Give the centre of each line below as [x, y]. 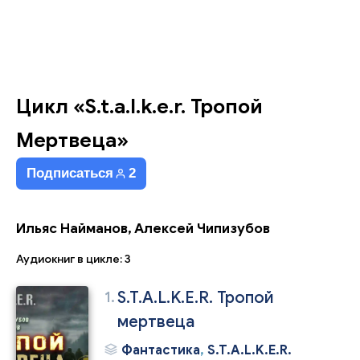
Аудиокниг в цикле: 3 [74, 259]
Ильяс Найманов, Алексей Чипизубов [143, 229]
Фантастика [161, 350]
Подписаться [70, 173]
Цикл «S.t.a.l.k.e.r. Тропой [139, 106]
